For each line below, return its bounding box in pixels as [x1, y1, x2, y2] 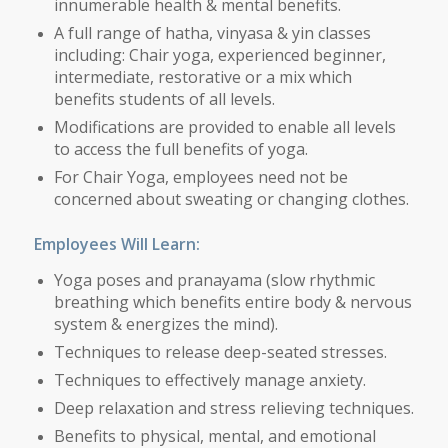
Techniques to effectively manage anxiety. [53, 369, 366, 392]
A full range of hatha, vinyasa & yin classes [53, 22, 371, 45]
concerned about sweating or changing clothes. [53, 188, 409, 211]
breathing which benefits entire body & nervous [53, 291, 412, 314]
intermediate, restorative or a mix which [53, 66, 352, 89]
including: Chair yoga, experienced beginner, [53, 44, 386, 67]
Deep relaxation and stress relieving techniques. [53, 397, 414, 420]
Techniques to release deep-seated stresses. [53, 341, 387, 364]
